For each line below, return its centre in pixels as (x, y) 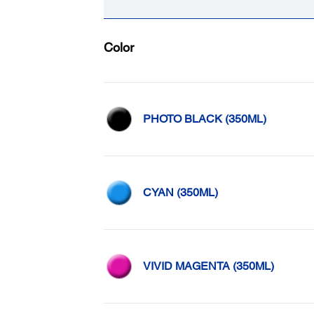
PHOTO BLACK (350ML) (204, 119)
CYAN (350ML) (180, 192)
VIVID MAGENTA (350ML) (208, 266)
